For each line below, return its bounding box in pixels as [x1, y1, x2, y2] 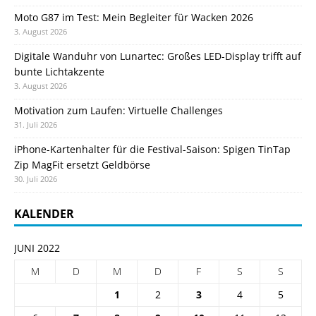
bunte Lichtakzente [14, 65, 104, 79]
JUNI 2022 [14, 241, 60, 255]
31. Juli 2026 [14, 119, 57, 130]
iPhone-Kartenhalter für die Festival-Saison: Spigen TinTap [14, 142, 291, 157]
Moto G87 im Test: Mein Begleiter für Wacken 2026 [14, 11, 253, 25]
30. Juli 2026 [14, 174, 57, 185]
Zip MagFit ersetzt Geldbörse [14, 158, 150, 172]
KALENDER [14, 206, 74, 222]
